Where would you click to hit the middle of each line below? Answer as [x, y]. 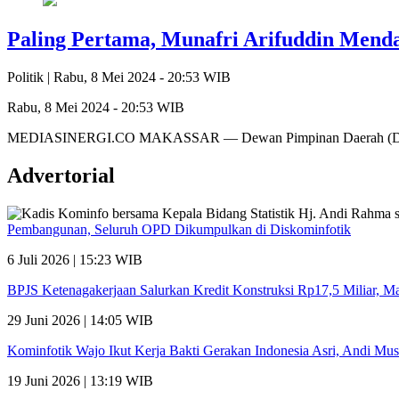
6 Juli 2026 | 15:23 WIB [75, 259]
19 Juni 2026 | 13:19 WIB [80, 380]
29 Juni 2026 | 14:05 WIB [80, 320]
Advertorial [61, 175]
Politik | [30, 77]
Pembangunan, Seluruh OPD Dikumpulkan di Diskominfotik [179, 229]
